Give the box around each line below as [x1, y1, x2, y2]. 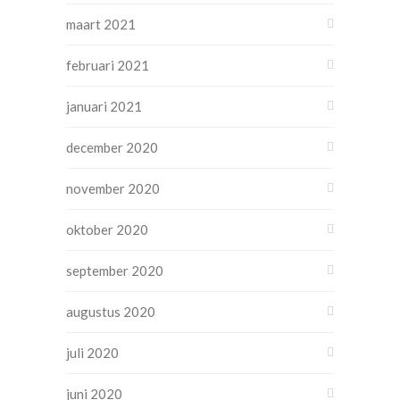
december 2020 [66, 139, 158, 155]
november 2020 [66, 180, 160, 196]
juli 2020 [66, 345, 119, 361]
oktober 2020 [66, 221, 148, 237]
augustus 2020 [66, 304, 155, 320]
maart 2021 [66, 16, 136, 32]
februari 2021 [66, 57, 149, 73]
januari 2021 [66, 98, 142, 114]
